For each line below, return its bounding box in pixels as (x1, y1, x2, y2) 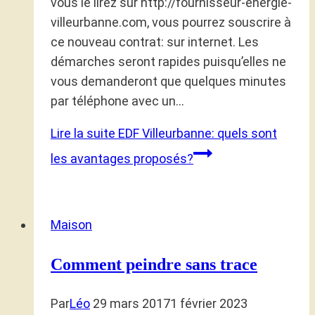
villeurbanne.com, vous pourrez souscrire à (51, 14, 291, 30)
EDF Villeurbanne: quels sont (115, 125, 277, 141)
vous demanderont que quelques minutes (51, 73, 286, 89)
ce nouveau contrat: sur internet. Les (51, 34, 259, 49)
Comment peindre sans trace (51, 255, 257, 274)
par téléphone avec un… (51, 93, 184, 108)
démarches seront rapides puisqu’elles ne (51, 53, 286, 69)
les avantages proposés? (51, 150, 193, 166)
